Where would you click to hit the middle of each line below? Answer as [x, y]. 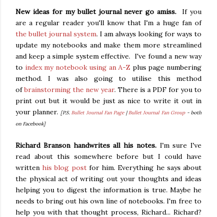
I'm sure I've [179, 146]
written [29, 168]
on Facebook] [31, 124]
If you [192, 12]
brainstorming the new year [69, 90]
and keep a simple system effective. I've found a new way [108, 56]
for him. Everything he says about [144, 168]
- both [194, 113]
